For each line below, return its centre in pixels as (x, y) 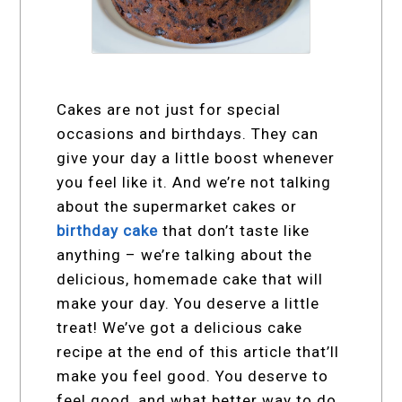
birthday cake (108, 231)
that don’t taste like (234, 231)
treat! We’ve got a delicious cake (180, 328)
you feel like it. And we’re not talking (194, 183)
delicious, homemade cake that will (190, 280)
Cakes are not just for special (169, 110)
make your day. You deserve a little (188, 304)
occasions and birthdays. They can (188, 134)
